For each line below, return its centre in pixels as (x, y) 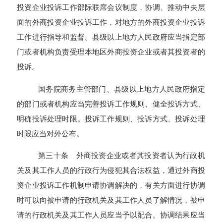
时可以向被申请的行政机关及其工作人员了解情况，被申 (111, 200)
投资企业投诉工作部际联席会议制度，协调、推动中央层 (111, 7)
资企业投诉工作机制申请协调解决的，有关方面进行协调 (111, 185)
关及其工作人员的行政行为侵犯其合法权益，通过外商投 (111, 170)
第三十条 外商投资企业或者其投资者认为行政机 (121, 155)
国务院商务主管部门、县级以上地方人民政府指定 (121, 89)
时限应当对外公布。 (51, 133)
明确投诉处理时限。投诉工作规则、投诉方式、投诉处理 (111, 118)
